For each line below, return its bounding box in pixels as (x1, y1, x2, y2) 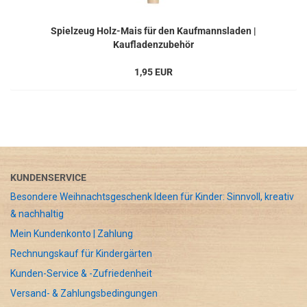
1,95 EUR (134, 66, 173, 78)
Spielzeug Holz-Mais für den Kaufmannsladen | (51, 25, 256, 37)
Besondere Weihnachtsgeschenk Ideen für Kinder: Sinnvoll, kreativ (10, 191, 294, 203)
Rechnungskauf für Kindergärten (10, 248, 152, 260)
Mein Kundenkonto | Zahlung (10, 228, 133, 240)
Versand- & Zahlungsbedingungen (10, 288, 158, 299)
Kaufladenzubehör (113, 39, 194, 51)
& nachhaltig (10, 208, 64, 220)
